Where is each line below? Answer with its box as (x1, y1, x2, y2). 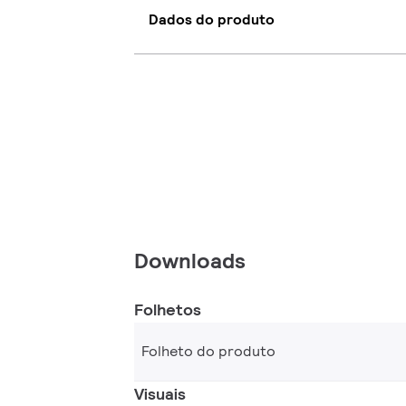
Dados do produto (149, 10, 275, 30)
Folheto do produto (141, 341, 275, 361)
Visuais (134, 382, 186, 404)
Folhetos (134, 298, 201, 320)
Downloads (134, 246, 246, 275)
